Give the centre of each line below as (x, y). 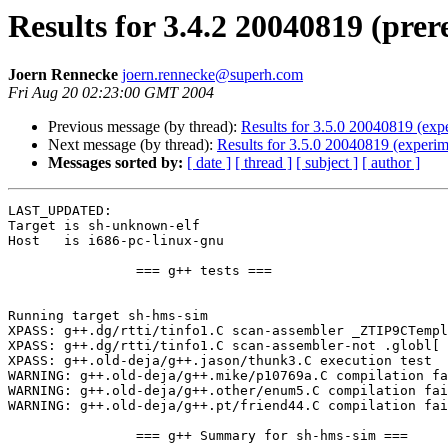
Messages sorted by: (115, 163)
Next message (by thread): (132, 145)
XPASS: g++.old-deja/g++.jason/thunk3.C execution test (220, 361)
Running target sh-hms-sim (108, 316)
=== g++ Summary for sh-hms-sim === (72, 436)
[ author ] (391, 163)
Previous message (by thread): (144, 127)
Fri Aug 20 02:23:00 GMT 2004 (111, 93)
